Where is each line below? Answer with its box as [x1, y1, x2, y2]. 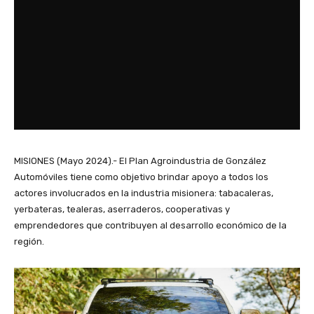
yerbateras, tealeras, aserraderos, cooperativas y [14, 204, 230, 215]
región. [14, 236, 44, 247]
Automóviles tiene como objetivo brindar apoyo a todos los [14, 172, 268, 183]
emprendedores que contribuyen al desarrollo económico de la [14, 220, 287, 231]
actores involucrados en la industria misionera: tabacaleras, [14, 188, 273, 199]
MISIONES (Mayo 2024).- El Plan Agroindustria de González [14, 156, 266, 167]
